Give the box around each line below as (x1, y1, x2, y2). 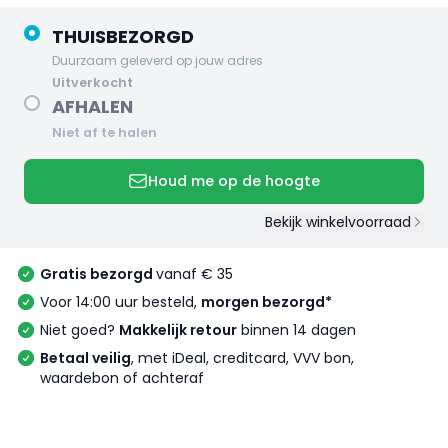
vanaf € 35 (156, 264, 233, 285)
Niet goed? (40, 320, 119, 341)
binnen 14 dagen (237, 320, 356, 341)
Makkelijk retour (119, 320, 237, 341)
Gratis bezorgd (40, 264, 156, 285)
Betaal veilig (40, 348, 131, 369)
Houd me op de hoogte (148, 171, 320, 192)
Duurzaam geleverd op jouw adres (52, 51, 263, 69)
